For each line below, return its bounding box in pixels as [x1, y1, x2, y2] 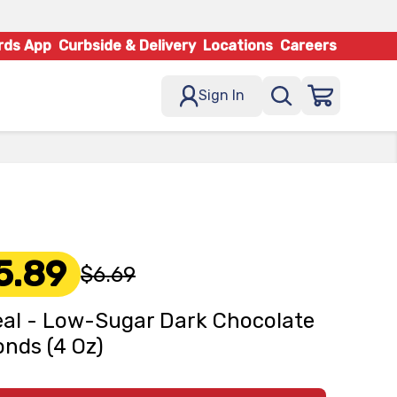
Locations [203, 37, 273, 54]
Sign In [198, 87, 245, 104]
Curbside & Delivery [58, 37, 196, 54]
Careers [280, 37, 337, 54]
